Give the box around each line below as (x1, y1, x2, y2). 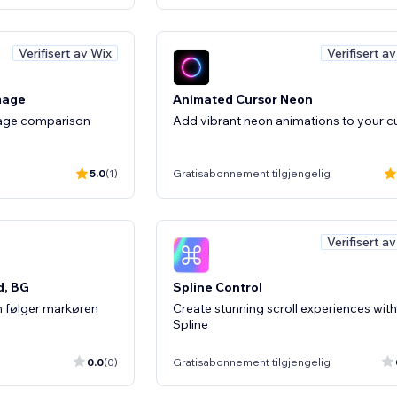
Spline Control (173, 279, 262, 295)
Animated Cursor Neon (173, 90, 313, 107)
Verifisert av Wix (19, 45, 112, 61)
